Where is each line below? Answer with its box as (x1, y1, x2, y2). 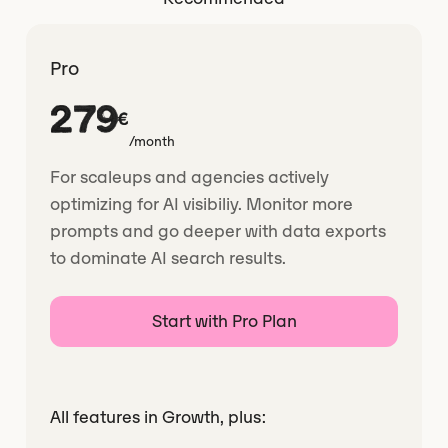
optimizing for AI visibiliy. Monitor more (50, 192, 354, 215)
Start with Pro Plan (151, 309, 297, 332)
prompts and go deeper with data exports (50, 219, 387, 242)
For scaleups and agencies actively (50, 165, 330, 188)
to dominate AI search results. (50, 246, 287, 269)
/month (129, 132, 175, 150)
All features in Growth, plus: (50, 405, 267, 428)
